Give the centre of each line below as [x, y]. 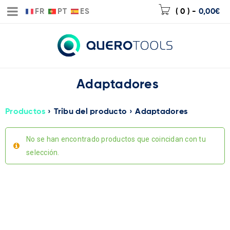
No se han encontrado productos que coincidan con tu [116, 139]
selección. [43, 152]
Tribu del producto [90, 112]
